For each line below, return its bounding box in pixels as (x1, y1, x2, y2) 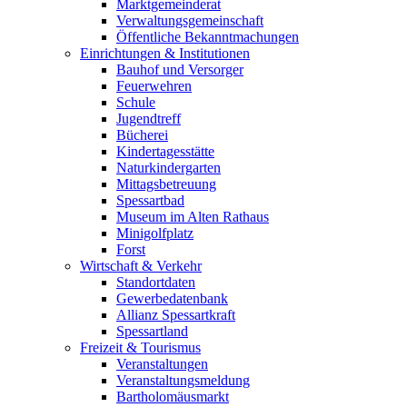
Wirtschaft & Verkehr (80, 258, 202, 273)
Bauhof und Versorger (116, 62, 243, 77)
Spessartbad (116, 193, 184, 208)
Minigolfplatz (116, 225, 194, 241)
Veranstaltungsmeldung (116, 372, 250, 388)
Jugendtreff (116, 111, 181, 126)
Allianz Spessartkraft (116, 307, 235, 323)
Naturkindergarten (116, 160, 221, 175)
